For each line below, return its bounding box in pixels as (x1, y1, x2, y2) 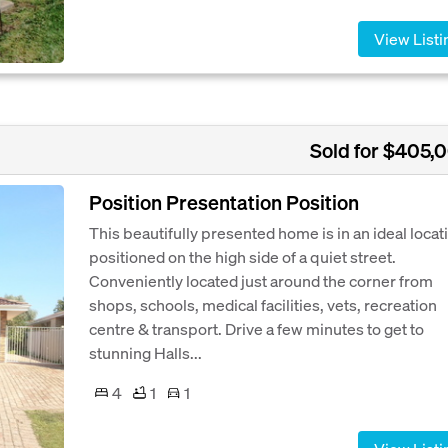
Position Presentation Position (89, 188, 359, 215)
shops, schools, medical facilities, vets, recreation (89, 293, 437, 315)
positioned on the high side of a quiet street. (89, 245, 396, 267)
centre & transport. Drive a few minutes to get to (89, 317, 424, 339)
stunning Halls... (89, 341, 202, 363)
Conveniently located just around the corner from (89, 269, 433, 291)
